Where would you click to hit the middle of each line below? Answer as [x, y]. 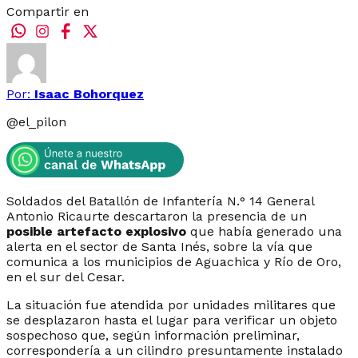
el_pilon [42, 121]
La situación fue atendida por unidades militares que [171, 304]
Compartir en [48, 11]
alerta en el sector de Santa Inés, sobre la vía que [159, 246]
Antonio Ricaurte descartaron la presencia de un [157, 216]
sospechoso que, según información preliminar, [153, 335]
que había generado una [264, 231]
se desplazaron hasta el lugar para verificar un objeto [172, 320]
